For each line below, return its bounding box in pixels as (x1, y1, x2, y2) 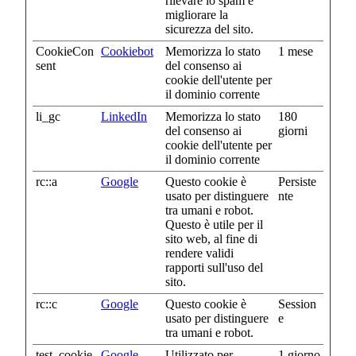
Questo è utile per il (165, 218, 263, 232)
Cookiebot (101, 44, 153, 59)
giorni (278, 124, 308, 138)
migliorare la (165, 8, 228, 22)
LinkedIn (101, 110, 147, 124)
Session (278, 297, 316, 311)
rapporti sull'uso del (165, 261, 263, 275)
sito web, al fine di (165, 232, 257, 246)
